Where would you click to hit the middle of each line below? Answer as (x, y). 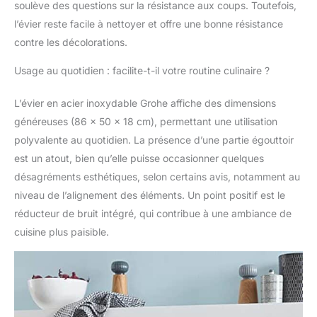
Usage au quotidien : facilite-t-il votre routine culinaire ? (142, 71)
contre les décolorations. (71, 42)
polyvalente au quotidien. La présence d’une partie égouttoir (154, 140)
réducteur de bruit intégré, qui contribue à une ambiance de (153, 214)
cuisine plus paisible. (62, 232)
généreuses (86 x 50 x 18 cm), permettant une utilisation (146, 122)
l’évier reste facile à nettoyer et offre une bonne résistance (149, 24)
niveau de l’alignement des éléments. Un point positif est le (150, 195)
